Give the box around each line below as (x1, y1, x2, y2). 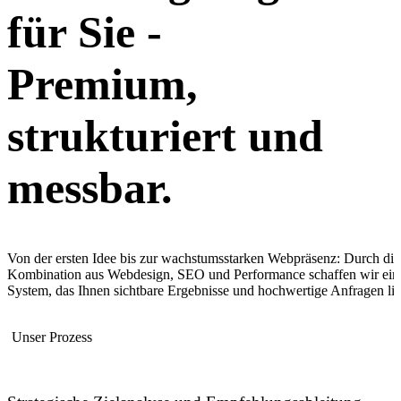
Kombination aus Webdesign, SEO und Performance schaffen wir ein (7, 267, 399, 283)
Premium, (7, 58, 198, 109)
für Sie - (7, 6, 162, 57)
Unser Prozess (12, 329, 92, 346)
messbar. (7, 162, 173, 213)
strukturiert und (7, 110, 323, 161)
